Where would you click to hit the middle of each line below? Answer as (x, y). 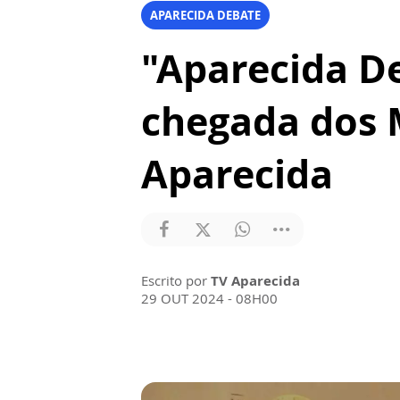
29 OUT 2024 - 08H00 (209, 298)
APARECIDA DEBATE (205, 15)
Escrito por (176, 280)
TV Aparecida (255, 280)
